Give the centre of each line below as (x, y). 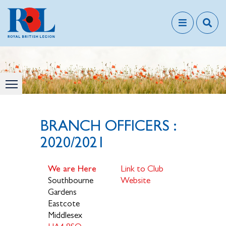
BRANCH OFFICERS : (108, 125)
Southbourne (71, 180)
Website (135, 180)
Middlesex (65, 215)
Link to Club (142, 169)
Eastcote (64, 204)
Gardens (62, 192)
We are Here (72, 168)
